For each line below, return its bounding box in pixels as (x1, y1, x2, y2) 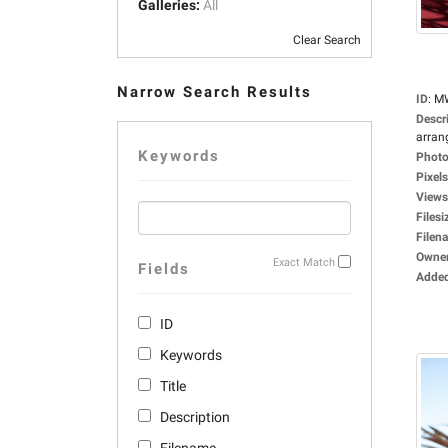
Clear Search (293, 33, 361, 47)
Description (160, 409, 230, 425)
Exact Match (273, 256, 335, 269)
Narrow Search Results (117, 83, 312, 101)
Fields (138, 260, 190, 278)
